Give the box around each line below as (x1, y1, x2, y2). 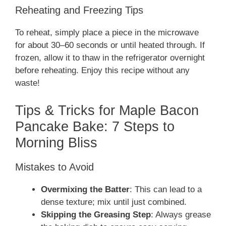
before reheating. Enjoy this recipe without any (15, 66, 190, 76)
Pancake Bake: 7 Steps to (15, 119, 175, 134)
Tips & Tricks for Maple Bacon (15, 102, 199, 118)
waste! (15, 78, 40, 88)
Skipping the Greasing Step (41, 209, 151, 219)
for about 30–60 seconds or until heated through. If (15, 40, 205, 50)
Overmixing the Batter (41, 184, 130, 194)
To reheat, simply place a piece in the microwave (15, 28, 199, 38)
